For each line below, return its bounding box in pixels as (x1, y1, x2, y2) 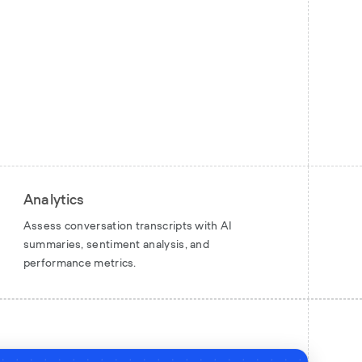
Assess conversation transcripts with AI (23, 221, 233, 233)
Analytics (23, 193, 85, 208)
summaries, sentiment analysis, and (23, 239, 210, 251)
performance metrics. (23, 258, 137, 270)
